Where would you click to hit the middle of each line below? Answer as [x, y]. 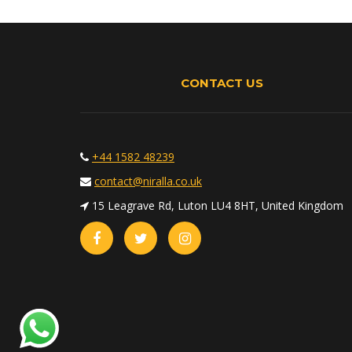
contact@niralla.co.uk [148, 181]
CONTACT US [222, 82]
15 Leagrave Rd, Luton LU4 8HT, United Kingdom [216, 205]
